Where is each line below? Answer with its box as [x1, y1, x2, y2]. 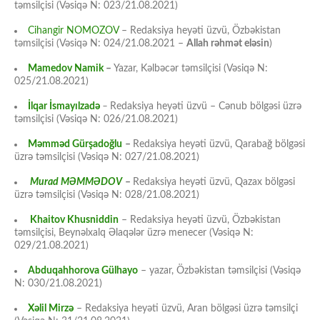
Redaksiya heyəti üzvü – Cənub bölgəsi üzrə [110, 101, 301, 112]
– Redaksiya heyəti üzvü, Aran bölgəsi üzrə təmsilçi [74, 304, 298, 314]
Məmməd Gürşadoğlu [28, 139, 122, 150]
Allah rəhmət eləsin [186, 39, 269, 49]
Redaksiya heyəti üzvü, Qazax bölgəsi [133, 177, 295, 188]
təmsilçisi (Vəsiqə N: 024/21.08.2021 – [14, 39, 186, 49]
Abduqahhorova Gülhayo [28, 266, 138, 276]
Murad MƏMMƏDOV [30, 177, 122, 188]
